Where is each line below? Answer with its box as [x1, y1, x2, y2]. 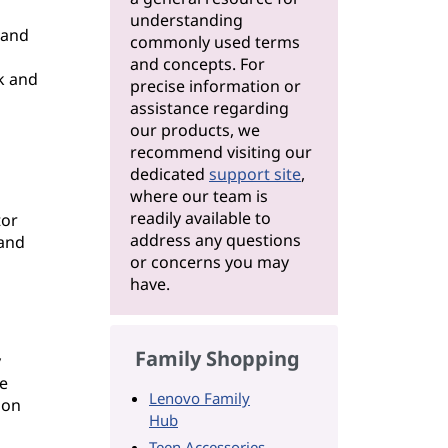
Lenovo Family [149, 388, 250, 408]
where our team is [130, 185, 268, 207]
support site [209, 163, 301, 185]
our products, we [130, 119, 260, 141]
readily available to [130, 207, 271, 229]
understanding [130, 9, 243, 31]
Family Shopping [135, 345, 300, 372]
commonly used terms [130, 31, 300, 53]
